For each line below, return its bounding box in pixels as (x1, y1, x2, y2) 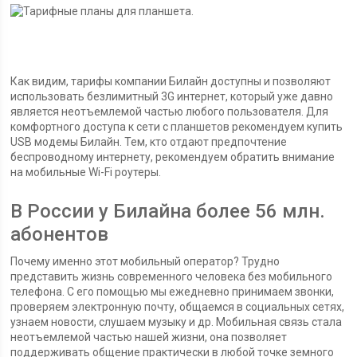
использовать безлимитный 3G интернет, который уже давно (10, 90, 334, 103)
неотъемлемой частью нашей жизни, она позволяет (10, 331, 288, 343)
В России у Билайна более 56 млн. (10, 200, 326, 222)
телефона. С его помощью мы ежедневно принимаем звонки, (10, 285, 335, 298)
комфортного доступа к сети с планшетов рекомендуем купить (10, 120, 343, 133)
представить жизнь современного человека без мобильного (10, 270, 333, 283)
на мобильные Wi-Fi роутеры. (10, 166, 162, 178)
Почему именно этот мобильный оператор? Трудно (10, 255, 280, 268)
